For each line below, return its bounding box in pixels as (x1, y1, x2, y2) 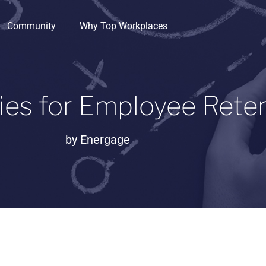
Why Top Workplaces (79, 20, 167, 32)
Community (7, 20, 56, 32)
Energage (77, 132, 130, 147)
